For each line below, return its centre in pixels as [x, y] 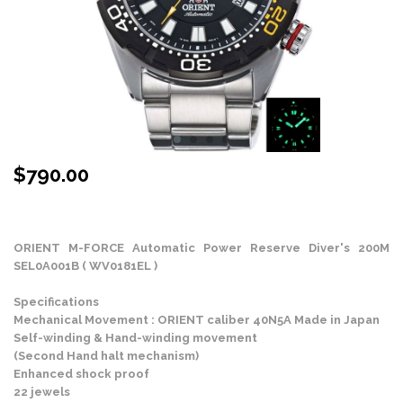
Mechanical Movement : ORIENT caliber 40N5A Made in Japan [197, 319]
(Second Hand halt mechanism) [106, 355]
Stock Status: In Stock [76, 210]
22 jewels [42, 391]
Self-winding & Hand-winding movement [135, 337]
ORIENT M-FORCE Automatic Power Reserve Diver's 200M [201, 247]
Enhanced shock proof [81, 373]
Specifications [56, 301]
